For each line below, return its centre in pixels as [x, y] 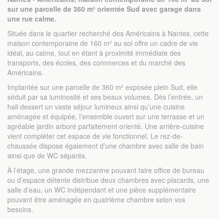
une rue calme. [32, 19]
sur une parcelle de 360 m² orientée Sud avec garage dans [104, 9]
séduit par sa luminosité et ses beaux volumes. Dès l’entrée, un [105, 97]
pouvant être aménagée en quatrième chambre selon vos [96, 199]
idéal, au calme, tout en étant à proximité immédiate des [94, 53]
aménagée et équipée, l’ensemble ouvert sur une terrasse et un [106, 116]
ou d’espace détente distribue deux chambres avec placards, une [108, 180]
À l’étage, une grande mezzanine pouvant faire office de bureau [106, 170]
